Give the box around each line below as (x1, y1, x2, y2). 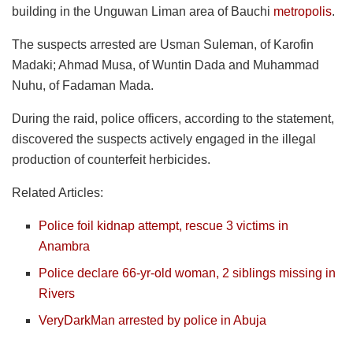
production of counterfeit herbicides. (12, 152, 210, 166)
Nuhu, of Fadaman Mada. (12, 78, 154, 92)
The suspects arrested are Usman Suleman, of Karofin (12, 37, 314, 51)
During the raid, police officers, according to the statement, (12, 111, 334, 125)
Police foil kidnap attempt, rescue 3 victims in (39, 218, 289, 232)
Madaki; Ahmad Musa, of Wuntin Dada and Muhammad (12, 58, 319, 72)
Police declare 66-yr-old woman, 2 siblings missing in (39, 266, 336, 280)
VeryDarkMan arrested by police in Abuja (39, 313, 267, 327)
